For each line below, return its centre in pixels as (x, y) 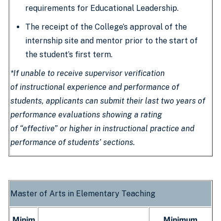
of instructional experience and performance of (95, 87)
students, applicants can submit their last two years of (108, 101)
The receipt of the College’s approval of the (106, 27)
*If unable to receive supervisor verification (88, 73)
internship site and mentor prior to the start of (111, 41)
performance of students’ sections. (73, 142)
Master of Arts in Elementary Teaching (83, 194)
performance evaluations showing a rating (86, 115)
